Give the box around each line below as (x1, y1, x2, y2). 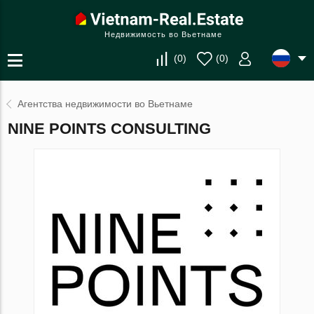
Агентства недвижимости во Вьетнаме (18, 98, 193, 109)
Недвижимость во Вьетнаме (104, 30, 222, 39)
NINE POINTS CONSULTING (8, 120, 212, 137)
